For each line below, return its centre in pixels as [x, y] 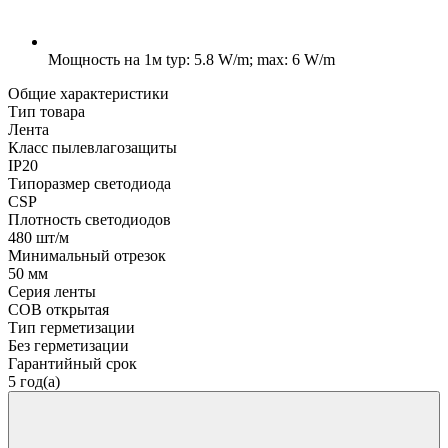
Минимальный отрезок [87, 255]
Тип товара [46, 111]
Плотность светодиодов [89, 219]
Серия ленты [52, 291]
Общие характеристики [88, 93]
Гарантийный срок [72, 363]
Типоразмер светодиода [89, 183]
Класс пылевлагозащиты [92, 147]
